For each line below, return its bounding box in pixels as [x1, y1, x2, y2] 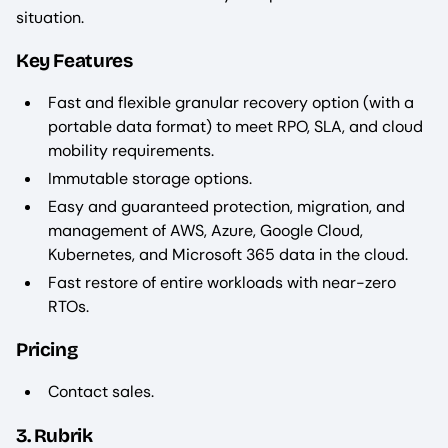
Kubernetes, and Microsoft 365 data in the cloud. [48, 243, 408, 265]
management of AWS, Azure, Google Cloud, [48, 219, 363, 241]
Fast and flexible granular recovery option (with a [48, 91, 414, 113]
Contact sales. [48, 380, 158, 402]
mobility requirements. [48, 139, 214, 161]
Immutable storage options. [48, 167, 252, 189]
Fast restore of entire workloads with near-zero [48, 271, 396, 293]
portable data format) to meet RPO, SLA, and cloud [48, 115, 423, 137]
